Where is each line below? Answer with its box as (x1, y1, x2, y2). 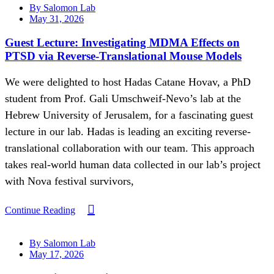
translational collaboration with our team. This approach (5, 142, 254, 155)
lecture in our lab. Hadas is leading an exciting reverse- (5, 125, 251, 138)
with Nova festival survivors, (5, 175, 134, 188)
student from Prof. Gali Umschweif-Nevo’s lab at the (5, 92, 241, 105)
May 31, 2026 (29, 13, 84, 24)
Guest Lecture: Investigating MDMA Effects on (5, 35, 240, 49)
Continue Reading (5, 205, 75, 216)
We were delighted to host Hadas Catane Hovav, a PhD (5, 76, 251, 89)
